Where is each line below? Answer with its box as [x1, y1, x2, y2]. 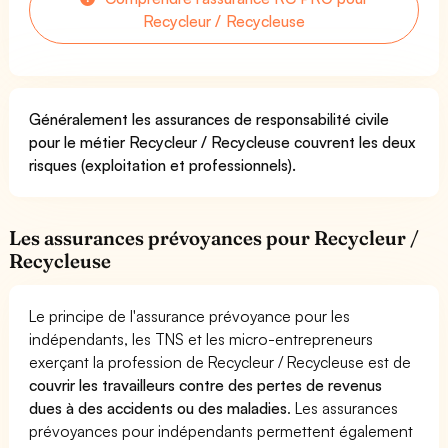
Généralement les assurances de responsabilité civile [29, 108, 390, 129]
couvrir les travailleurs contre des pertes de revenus [29, 374, 383, 395]
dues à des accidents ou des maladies [29, 397, 288, 418]
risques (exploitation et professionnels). [29, 154, 297, 175]
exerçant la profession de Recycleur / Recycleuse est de [29, 351, 412, 372]
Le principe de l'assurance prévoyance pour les [29, 305, 351, 326]
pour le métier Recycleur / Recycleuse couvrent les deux [29, 131, 417, 152]
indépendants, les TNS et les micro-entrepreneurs [29, 328, 374, 349]
